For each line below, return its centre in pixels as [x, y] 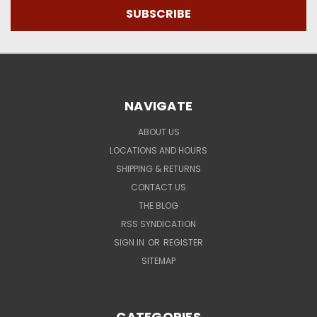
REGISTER [183, 242]
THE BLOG [158, 205]
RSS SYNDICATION [158, 224]
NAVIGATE [158, 105]
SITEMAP [158, 260]
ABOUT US [158, 132]
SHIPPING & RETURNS [158, 168]
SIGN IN [130, 242]
